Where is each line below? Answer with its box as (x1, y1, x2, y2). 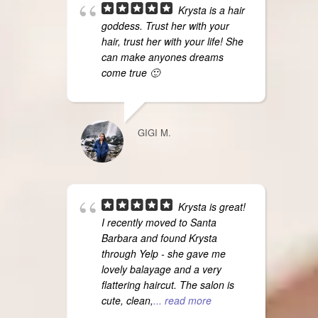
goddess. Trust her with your (101, 18, 229, 33)
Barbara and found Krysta (101, 231, 217, 246)
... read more (153, 293, 212, 308)
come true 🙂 (101, 65, 160, 80)
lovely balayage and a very (101, 262, 221, 277)
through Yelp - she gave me (101, 246, 226, 261)
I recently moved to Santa (101, 215, 216, 230)
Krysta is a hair (177, 3, 245, 18)
